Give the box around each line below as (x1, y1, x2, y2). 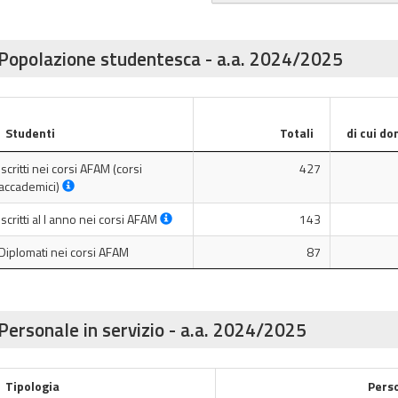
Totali (279, 123, 314, 142)
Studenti (4, 123, 55, 142)
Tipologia (4, 377, 60, 395)
